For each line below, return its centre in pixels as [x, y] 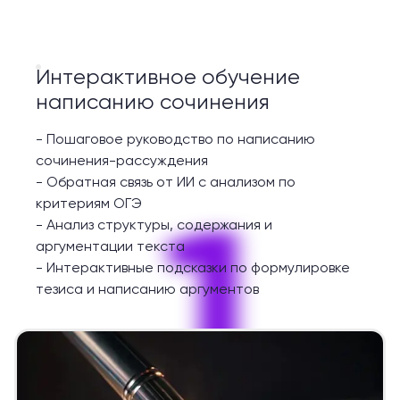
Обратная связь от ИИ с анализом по [171, 182]
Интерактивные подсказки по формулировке [198, 268]
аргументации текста [110, 246]
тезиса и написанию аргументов [147, 289]
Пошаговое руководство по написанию [181, 139]
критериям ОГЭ [89, 204]
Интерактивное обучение [168, 77]
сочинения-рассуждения [122, 161]
